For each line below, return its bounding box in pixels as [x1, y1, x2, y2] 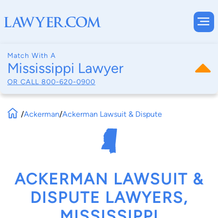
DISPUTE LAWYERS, [30, 188, 188, 207]
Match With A [7, 51, 56, 60]
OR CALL [7, 77, 41, 86]
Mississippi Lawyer [7, 60, 124, 76]
